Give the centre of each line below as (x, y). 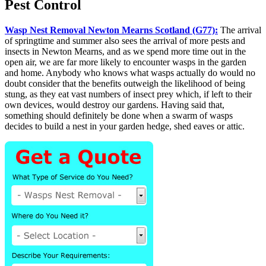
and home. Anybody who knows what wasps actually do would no (130, 72)
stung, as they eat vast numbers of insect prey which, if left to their (128, 94)
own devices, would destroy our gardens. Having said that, (115, 104)
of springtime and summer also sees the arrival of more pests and (125, 40)
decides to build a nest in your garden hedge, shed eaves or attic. (125, 126)
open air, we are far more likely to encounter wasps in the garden (126, 62)
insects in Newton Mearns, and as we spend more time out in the (125, 51)
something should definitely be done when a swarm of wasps (119, 115)
